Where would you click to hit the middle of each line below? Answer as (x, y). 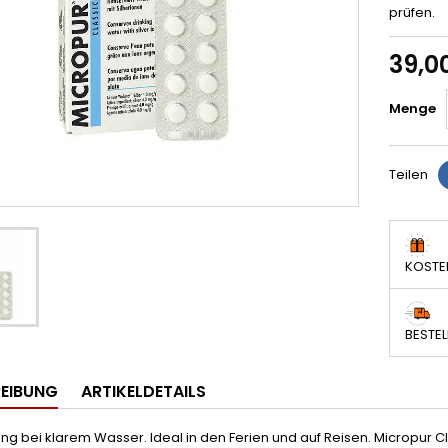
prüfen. (412, 12)
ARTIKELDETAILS (143, 391)
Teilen (408, 174)
